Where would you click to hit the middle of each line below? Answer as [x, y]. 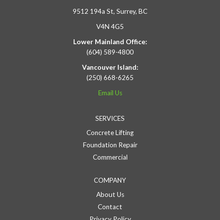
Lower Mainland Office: [110, 42]
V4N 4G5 [110, 27]
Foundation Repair [110, 145]
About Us [110, 195]
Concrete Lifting [110, 133]
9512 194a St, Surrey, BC [110, 12]
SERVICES [110, 119]
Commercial [110, 157]
